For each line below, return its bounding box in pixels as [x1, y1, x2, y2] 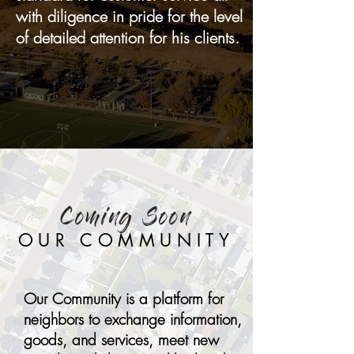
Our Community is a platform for [24, 288, 224, 309]
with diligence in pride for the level [16, 6, 243, 27]
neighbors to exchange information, [24, 309, 242, 330]
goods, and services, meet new [24, 330, 219, 350]
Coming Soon [60, 211, 192, 229]
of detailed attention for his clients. [16, 27, 239, 48]
